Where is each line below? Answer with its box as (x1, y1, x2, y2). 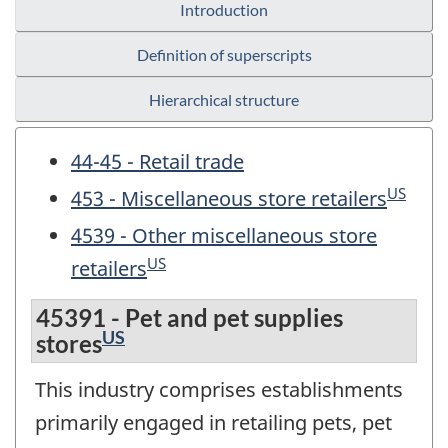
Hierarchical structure (149, 90, 299, 110)
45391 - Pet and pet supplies (36, 302, 343, 332)
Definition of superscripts (136, 45, 312, 65)
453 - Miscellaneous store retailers (71, 185, 387, 213)
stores (36, 328, 102, 358)
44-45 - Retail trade (71, 148, 244, 176)
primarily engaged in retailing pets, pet (35, 408, 392, 436)
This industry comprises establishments (35, 375, 403, 403)
